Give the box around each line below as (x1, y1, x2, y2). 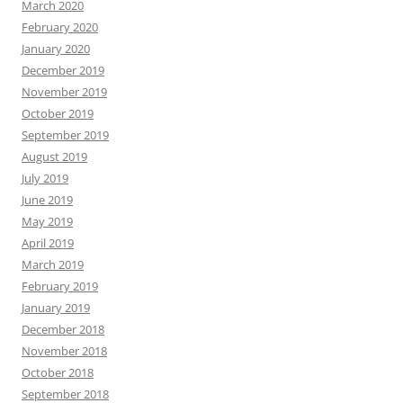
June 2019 (22, 191, 73, 208)
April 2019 (22, 234, 74, 251)
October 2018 (22, 363, 94, 381)
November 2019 (22, 83, 107, 100)
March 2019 (22, 255, 84, 273)
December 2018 (22, 320, 104, 337)
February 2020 (22, 18, 98, 35)
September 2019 (22, 126, 109, 143)
